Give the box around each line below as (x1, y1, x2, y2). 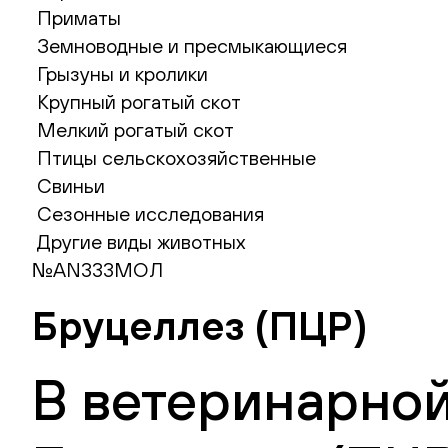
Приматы (37, 6, 121, 29)
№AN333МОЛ (32, 258, 163, 281)
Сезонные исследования (37, 202, 264, 225)
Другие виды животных (37, 230, 246, 253)
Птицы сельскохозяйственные (37, 146, 316, 169)
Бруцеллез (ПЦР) (32, 301, 368, 348)
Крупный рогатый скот (37, 90, 241, 113)
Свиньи (37, 174, 105, 197)
